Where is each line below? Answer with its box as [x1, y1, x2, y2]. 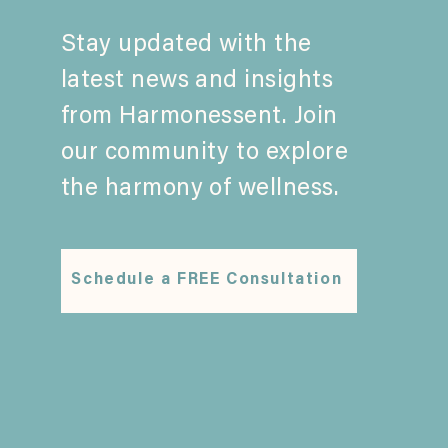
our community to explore [60, 140, 349, 165]
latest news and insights [60, 68, 334, 93]
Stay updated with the [60, 32, 312, 57]
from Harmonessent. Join [60, 104, 338, 129]
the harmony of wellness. [60, 176, 340, 201]
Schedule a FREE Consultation [71, 272, 343, 289]
